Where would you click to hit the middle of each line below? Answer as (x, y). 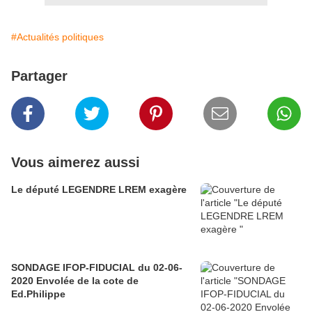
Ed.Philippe (38, 294)
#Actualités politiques (57, 37)
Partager (39, 76)
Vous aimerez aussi (76, 163)
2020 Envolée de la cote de (75, 281)
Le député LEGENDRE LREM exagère (99, 190)
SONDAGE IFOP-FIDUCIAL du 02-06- (97, 268)
